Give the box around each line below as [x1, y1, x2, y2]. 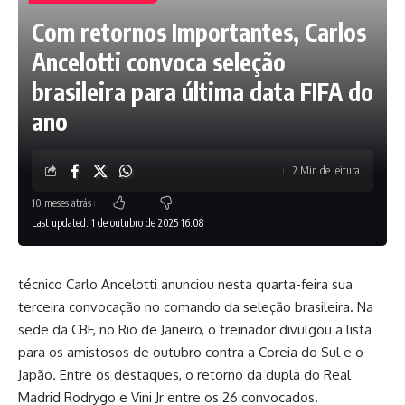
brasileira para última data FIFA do [32, 77, 373, 107]
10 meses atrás [32, 195, 91, 210]
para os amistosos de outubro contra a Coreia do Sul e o [18, 344, 363, 361]
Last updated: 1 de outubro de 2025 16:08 [32, 216, 203, 230]
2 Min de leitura [293, 164, 360, 177]
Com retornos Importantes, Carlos [32, 17, 366, 47]
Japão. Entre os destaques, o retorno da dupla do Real [18, 366, 351, 383]
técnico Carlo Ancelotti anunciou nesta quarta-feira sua [18, 276, 353, 293]
